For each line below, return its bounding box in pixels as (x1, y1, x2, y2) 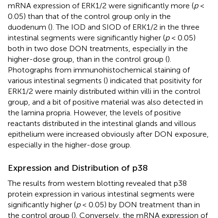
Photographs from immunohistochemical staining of (8, 65, 190, 75)
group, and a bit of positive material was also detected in (8, 97, 203, 107)
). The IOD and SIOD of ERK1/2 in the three (50, 22, 200, 32)
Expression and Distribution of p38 (8, 163, 148, 174)
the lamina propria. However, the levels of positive (8, 108, 181, 118)
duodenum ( (8, 22, 50, 32)
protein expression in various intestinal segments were (8, 189, 195, 199)
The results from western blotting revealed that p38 (8, 179, 187, 188)
